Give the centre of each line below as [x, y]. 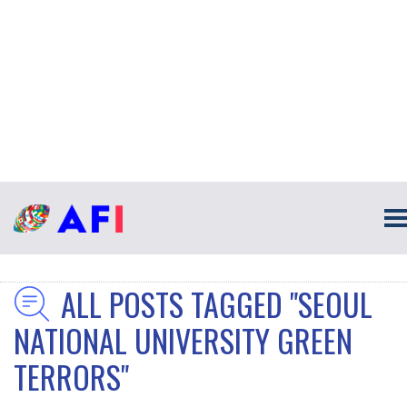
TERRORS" [71, 377]
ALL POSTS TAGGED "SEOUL [217, 304]
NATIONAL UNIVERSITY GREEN [183, 340]
